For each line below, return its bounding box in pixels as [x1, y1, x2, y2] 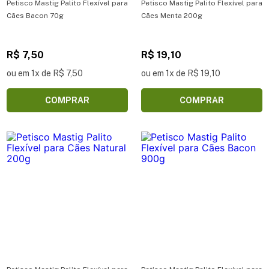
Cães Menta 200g [141, 11, 202, 20]
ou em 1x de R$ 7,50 [7, 68, 83, 78]
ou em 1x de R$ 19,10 [141, 68, 220, 78]
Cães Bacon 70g [7, 11, 64, 20]
